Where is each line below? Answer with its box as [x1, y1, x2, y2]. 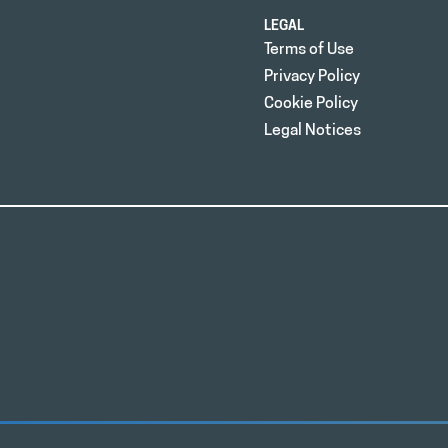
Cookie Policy [264, 96, 358, 113]
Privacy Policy [264, 69, 360, 86]
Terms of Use [264, 42, 354, 59]
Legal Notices [264, 123, 361, 140]
